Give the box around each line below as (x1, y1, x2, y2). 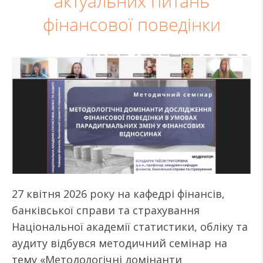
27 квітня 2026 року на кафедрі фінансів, (12, 187, 225, 201)
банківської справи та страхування (12, 203, 200, 217)
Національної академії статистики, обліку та (12, 220, 248, 234)
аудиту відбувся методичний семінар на (12, 236, 227, 250)
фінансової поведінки (42, 13, 221, 36)
